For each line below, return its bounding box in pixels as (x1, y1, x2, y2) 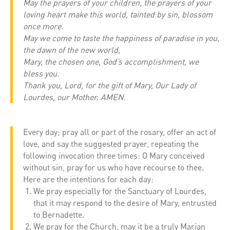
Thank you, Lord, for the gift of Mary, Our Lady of (23, 80, 196, 91)
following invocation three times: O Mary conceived (23, 150, 205, 161)
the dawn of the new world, (23, 45, 120, 55)
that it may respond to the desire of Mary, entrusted (33, 198, 217, 208)
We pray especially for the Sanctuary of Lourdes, (33, 186, 206, 197)
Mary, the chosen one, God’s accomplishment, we (23, 56, 199, 67)
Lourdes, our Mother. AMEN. (23, 92, 126, 103)
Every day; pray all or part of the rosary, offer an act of (23, 127, 216, 138)
